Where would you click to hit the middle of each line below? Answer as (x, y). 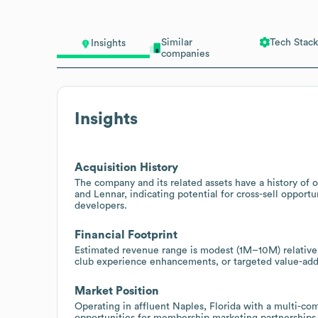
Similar (176, 42)
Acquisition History (126, 167)
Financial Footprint (126, 235)
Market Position (117, 291)
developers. (101, 205)
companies (185, 54)
